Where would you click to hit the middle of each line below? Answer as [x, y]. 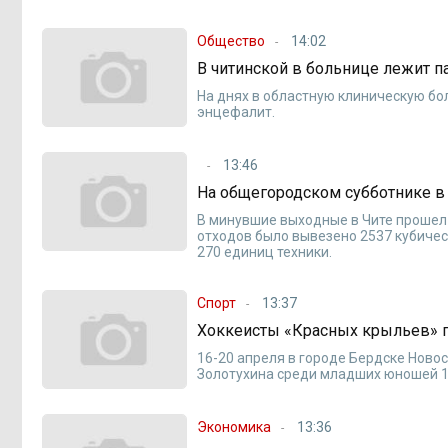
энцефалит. [236, 111]
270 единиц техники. [265, 252]
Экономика [234, 427]
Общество [231, 40]
